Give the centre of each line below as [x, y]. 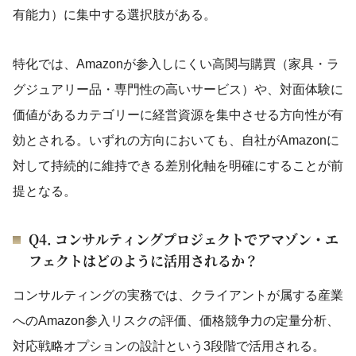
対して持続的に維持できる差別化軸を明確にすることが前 [178, 166]
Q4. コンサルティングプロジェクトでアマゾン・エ [184, 239]
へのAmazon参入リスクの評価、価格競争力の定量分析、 [176, 321]
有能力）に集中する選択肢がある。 [114, 15]
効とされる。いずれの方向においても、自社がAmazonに [176, 140]
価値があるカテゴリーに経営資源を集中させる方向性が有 [178, 115]
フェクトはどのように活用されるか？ [143, 260]
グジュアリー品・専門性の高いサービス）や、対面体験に [178, 89]
